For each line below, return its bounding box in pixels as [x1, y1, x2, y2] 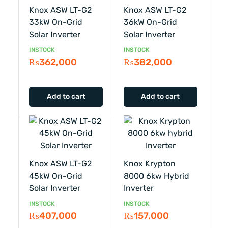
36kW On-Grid [124, 17, 177, 27]
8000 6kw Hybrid [124, 170, 189, 181]
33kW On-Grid [29, 17, 83, 27]
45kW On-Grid [29, 170, 83, 181]
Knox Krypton [124, 158, 176, 168]
